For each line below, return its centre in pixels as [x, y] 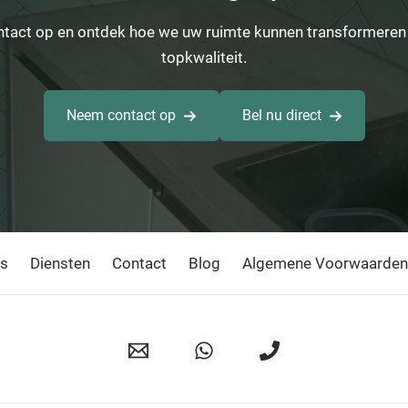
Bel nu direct [281, 115]
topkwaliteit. [204, 57]
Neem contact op [121, 115]
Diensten [60, 263]
